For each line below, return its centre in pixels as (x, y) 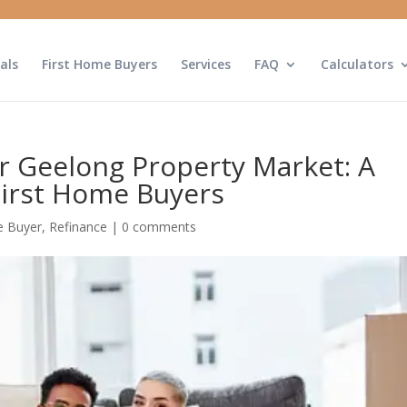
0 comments (159, 227)
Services (205, 64)
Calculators (357, 64)
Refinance (79, 227)
